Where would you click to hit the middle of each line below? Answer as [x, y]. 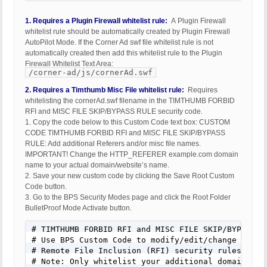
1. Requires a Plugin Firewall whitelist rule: [96, 21]
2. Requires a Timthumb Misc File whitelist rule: [105, 90]
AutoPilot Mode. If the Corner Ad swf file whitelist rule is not [119, 43]
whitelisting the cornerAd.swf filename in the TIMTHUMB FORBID [130, 101]
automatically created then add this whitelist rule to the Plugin [124, 53]
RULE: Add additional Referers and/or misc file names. [113, 144]
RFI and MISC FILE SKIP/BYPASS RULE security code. [114, 112]
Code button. [46, 187]
